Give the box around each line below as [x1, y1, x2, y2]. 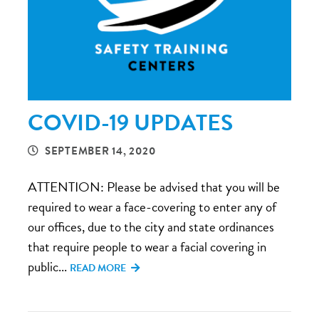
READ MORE [70, 261, 128, 276]
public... [28, 256, 70, 277]
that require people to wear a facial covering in [28, 236, 266, 257]
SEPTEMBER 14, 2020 [44, 143, 156, 159]
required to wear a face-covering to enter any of [28, 197, 276, 217]
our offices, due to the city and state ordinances [28, 216, 274, 237]
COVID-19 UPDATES [28, 106, 233, 140]
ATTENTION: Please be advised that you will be [28, 177, 280, 197]
